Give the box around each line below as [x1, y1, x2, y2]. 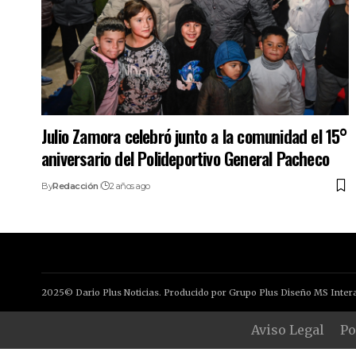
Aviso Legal [251, 321, 324, 338]
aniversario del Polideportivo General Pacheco [41, 145, 330, 171]
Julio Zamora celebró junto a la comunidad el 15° [41, 122, 348, 149]
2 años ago [109, 180, 150, 192]
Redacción [52, 180, 99, 192]
